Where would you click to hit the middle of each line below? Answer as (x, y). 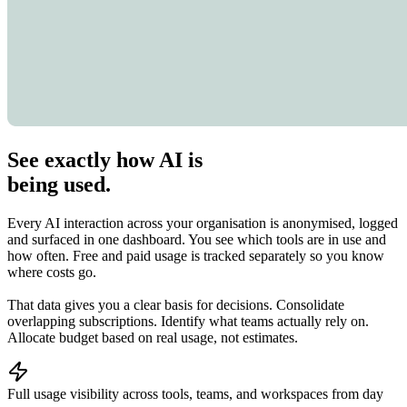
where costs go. (52, 273)
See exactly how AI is (105, 160)
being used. (59, 185)
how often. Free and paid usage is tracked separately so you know (196, 256)
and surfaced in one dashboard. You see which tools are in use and (197, 240)
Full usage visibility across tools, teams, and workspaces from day (195, 394)
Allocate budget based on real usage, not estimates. (153, 338)
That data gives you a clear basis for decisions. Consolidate (176, 305)
